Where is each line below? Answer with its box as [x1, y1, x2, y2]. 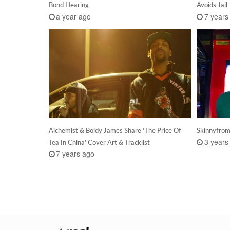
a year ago [56, 11, 91, 22]
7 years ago [56, 148, 95, 159]
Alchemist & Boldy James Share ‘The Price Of [48, 126, 181, 135]
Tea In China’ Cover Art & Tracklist [48, 138, 150, 147]
